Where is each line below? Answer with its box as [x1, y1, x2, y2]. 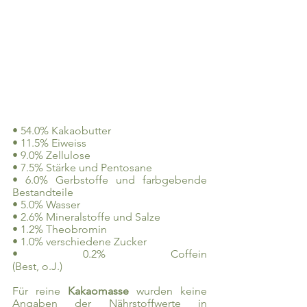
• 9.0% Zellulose [12, 149, 90, 162]
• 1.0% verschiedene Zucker [12, 235, 147, 249]
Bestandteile [12, 186, 73, 199]
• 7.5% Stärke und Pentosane [12, 161, 152, 175]
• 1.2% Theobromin [12, 223, 107, 236]
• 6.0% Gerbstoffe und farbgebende [12, 173, 207, 187]
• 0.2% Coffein [12, 247, 207, 261]
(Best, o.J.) [12, 260, 62, 273]
